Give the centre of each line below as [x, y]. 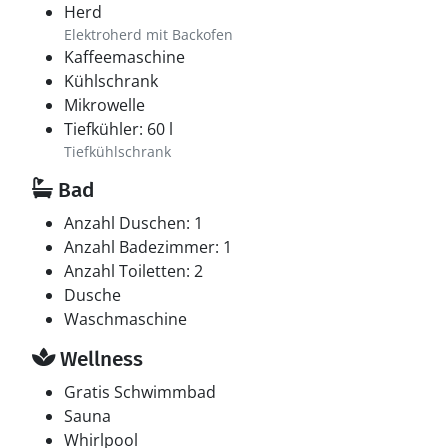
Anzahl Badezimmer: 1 [148, 247]
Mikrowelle [104, 105]
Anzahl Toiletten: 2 [133, 271]
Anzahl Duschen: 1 [133, 223]
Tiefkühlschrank [117, 151]
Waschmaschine [125, 319]
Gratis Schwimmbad [140, 392]
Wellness [99, 359]
